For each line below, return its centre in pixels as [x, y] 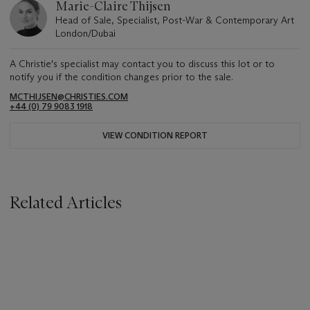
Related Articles [66, 202]
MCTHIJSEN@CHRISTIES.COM [69, 96]
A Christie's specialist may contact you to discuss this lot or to [142, 63]
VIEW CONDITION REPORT [155, 135]
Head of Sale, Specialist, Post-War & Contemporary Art [175, 20]
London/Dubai [85, 33]
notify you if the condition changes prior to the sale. [121, 76]
